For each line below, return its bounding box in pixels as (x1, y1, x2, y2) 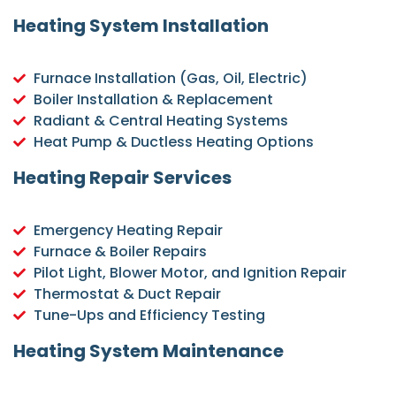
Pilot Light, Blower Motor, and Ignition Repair (33, 263, 346, 283)
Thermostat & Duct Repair (33, 284, 221, 304)
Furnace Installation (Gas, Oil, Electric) (33, 68, 308, 88)
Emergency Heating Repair (33, 220, 223, 240)
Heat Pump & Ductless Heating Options (33, 132, 314, 152)
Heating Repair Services (13, 165, 232, 190)
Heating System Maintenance (13, 339, 284, 363)
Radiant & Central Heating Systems (33, 110, 288, 131)
